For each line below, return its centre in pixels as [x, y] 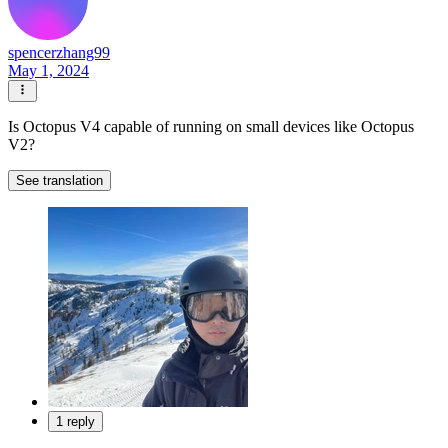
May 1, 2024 [48, 70]
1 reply [75, 422]
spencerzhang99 [59, 52]
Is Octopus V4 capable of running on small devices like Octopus [211, 127]
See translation [59, 181]
